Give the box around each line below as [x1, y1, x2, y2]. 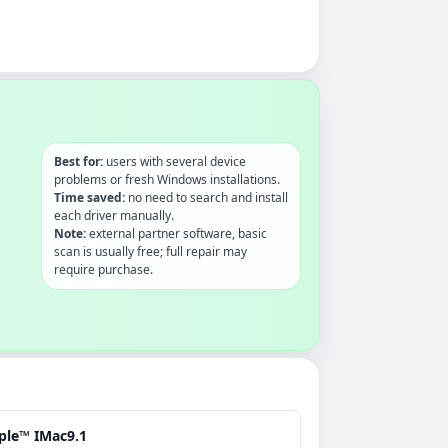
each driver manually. [53, 206, 174, 224]
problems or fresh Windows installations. [53, 170, 280, 188]
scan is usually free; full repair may [53, 242, 247, 260]
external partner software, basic [85, 224, 267, 242]
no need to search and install [124, 188, 288, 206]
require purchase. [53, 260, 153, 278]
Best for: [53, 152, 103, 170]
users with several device [102, 152, 246, 170]
